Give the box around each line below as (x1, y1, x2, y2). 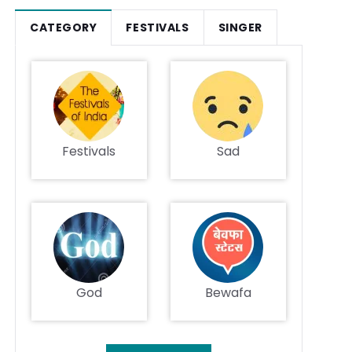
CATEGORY (30, 20, 97, 35)
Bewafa (204, 284, 251, 302)
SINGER (218, 20, 262, 35)
